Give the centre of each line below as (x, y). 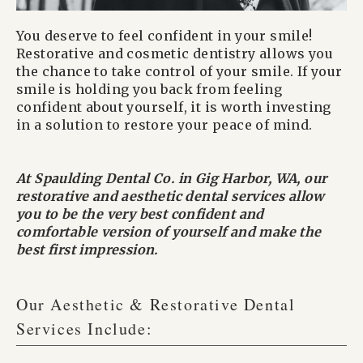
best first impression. (87, 249)
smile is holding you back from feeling (149, 89)
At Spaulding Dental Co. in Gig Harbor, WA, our (172, 178)
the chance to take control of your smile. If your (179, 71)
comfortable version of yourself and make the (169, 231)
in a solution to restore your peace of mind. (164, 124)
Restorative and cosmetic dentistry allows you (175, 53)
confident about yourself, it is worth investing (174, 107)
